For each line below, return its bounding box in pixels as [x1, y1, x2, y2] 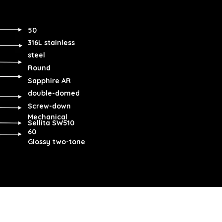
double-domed [28, 89, 80, 98]
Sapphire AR [28, 76, 71, 85]
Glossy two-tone [28, 137, 85, 146]
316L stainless [28, 38, 75, 47]
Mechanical [28, 112, 67, 121]
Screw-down [28, 102, 71, 111]
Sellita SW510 [28, 118, 74, 127]
